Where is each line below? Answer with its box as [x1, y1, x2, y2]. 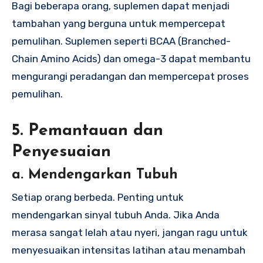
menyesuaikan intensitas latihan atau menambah [12, 244, 245, 256]
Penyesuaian [12, 144, 111, 161]
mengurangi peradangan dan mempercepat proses [12, 70, 249, 83]
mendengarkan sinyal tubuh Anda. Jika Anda [12, 208, 220, 221]
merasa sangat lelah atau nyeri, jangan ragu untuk [12, 226, 248, 238]
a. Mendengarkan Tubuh [12, 168, 178, 183]
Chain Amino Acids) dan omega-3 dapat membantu [12, 53, 251, 65]
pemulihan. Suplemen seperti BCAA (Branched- [12, 35, 231, 48]
